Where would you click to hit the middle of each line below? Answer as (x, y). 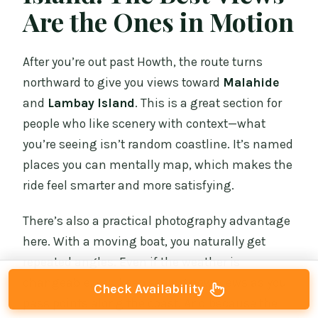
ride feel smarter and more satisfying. (129, 186)
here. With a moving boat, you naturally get (144, 242)
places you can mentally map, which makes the (158, 165)
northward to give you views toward (123, 83)
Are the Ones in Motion (159, 21)
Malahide (251, 83)
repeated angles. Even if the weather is (132, 262)
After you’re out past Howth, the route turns (143, 62)
